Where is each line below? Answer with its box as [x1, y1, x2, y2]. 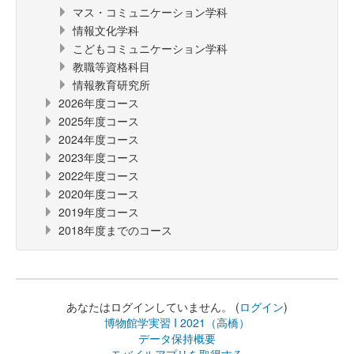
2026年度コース [58, 95, 139, 111]
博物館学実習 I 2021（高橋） [104, 314, 250, 330]
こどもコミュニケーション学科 [73, 40, 228, 56]
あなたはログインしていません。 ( [66, 299, 239, 314]
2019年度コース [58, 204, 139, 220]
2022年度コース [58, 168, 139, 183]
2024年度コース [58, 131, 139, 147]
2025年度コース [58, 113, 139, 129]
